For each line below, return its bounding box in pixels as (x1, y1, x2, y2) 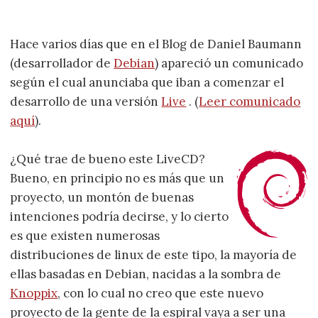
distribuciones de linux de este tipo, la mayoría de (10, 247, 297, 263)
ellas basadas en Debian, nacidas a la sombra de (10, 266, 282, 283)
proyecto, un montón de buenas (10, 190, 194, 206)
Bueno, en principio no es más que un (10, 170, 225, 187)
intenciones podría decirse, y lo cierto (10, 209, 229, 225)
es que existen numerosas (10, 228, 160, 244)
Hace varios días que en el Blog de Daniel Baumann (10, 36, 302, 53)
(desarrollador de (10, 55, 114, 72)
